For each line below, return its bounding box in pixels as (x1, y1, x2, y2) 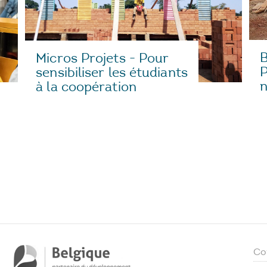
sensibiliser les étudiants (36, 64, 188, 80)
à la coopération (36, 78, 136, 95)
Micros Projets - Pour (36, 49, 169, 66)
